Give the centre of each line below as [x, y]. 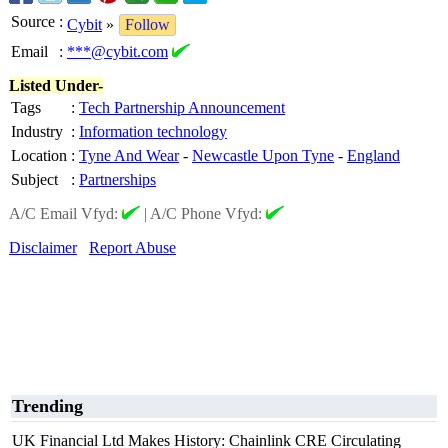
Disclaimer [43, 247]
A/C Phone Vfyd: [208, 213]
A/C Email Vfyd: [65, 213]
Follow [147, 24]
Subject [34, 179]
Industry [37, 131]
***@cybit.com [117, 51]
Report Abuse [132, 247]
